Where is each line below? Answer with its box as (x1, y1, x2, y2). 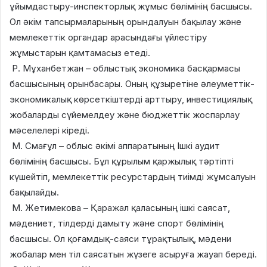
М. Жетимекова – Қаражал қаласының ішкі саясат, (10, 201, 230, 213)
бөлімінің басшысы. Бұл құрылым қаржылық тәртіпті (10, 155, 234, 167)
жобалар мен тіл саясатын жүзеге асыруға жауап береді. (10, 248, 257, 260)
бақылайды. (10, 186, 59, 198)
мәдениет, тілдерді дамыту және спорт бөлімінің (10, 217, 223, 229)
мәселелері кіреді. (10, 124, 89, 136)
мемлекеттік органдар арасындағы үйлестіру (10, 31, 207, 43)
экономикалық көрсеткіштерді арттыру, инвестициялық (10, 93, 252, 105)
